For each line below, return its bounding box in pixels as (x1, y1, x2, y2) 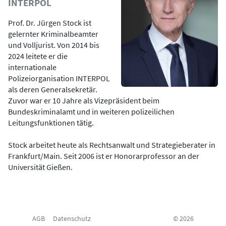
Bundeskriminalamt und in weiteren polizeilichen (8, 106, 175, 117)
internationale (8, 62, 56, 72)
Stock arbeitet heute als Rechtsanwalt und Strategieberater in (8, 140, 215, 150)
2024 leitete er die (8, 51, 68, 61)
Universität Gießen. (8, 162, 73, 172)
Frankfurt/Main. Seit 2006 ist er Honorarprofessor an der (8, 151, 199, 161)
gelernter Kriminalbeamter (8, 29, 98, 39)
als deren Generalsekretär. (8, 84, 97, 94)
